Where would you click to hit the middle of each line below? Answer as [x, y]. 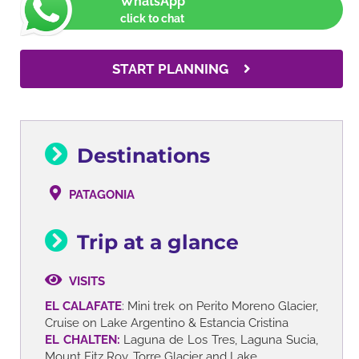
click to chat [152, 18]
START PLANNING [172, 69]
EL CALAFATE [84, 306]
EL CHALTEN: [83, 339]
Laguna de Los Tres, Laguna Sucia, [219, 339]
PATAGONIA [102, 194]
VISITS [87, 281]
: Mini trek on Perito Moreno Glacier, [220, 306]
